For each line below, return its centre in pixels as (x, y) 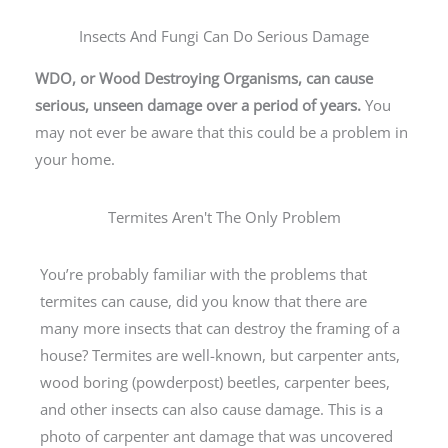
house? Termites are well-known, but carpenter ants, (220, 354)
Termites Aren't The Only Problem (224, 216)
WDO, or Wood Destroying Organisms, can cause (204, 78)
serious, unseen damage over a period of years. (200, 105)
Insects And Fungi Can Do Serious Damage (224, 36)
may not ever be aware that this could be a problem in (221, 132)
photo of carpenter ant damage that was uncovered (216, 435)
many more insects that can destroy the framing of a (220, 327)
